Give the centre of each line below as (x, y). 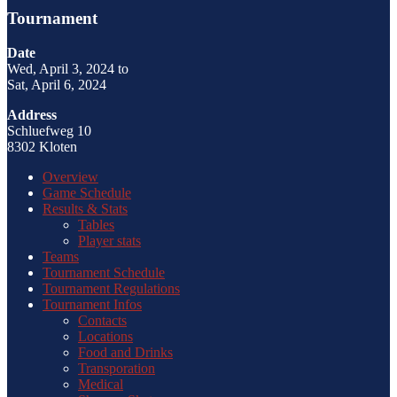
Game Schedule (87, 192)
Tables (96, 224)
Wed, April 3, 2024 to (68, 68)
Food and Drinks (125, 352)
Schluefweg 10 (49, 130)
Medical (101, 384)
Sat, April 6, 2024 (57, 84)
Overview (70, 176)
